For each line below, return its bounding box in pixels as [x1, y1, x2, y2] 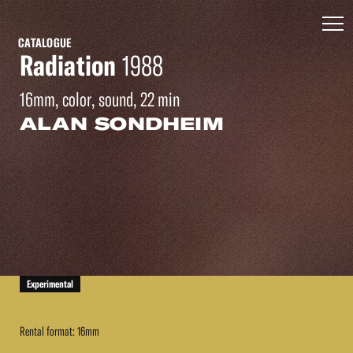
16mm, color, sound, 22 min [20, 88, 180, 111]
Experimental [27, 278, 73, 290]
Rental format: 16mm [20, 324, 99, 339]
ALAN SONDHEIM [20, 113, 224, 135]
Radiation [20, 49, 116, 83]
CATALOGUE [18, 35, 72, 50]
